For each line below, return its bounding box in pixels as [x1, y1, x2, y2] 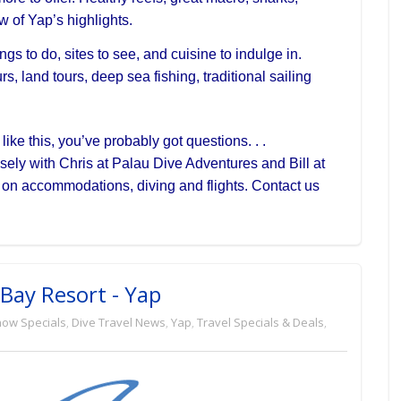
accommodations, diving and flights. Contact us [21, 177, 320, 193]
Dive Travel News [72, 314, 166, 330]
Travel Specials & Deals [197, 314, 324, 330]
